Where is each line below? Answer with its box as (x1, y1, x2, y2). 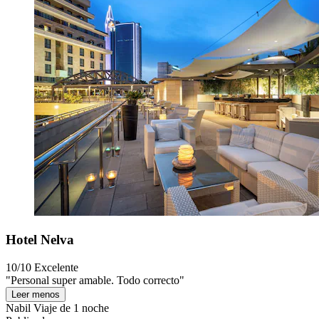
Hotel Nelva (6, 232, 74, 248)
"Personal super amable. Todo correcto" (6, 273, 184, 286)
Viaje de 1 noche (31, 301, 109, 314)
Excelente (34, 261, 78, 273)
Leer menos (11, 288, 60, 300)
